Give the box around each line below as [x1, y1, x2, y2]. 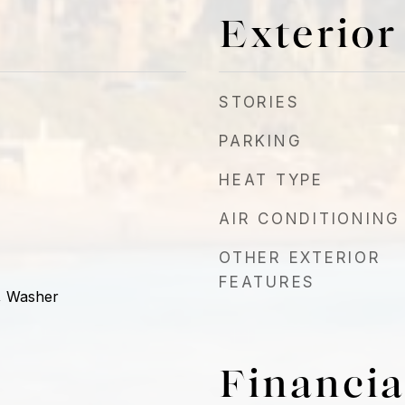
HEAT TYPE [219, 171, 324, 189]
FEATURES [219, 273, 316, 291]
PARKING [219, 132, 303, 150]
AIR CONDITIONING [219, 210, 400, 228]
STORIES [219, 93, 300, 111]
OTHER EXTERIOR [219, 249, 381, 267]
